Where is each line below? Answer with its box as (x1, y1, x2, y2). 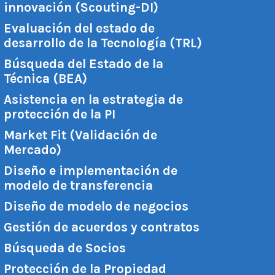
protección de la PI (3, 107, 115, 122)
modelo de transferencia (3, 178, 153, 193)
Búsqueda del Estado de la (3, 56, 163, 71)
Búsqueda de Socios (3, 241, 126, 255)
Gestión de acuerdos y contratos (3, 220, 199, 234)
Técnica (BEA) (3, 71, 87, 86)
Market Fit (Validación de (3, 128, 157, 142)
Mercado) (3, 142, 61, 157)
